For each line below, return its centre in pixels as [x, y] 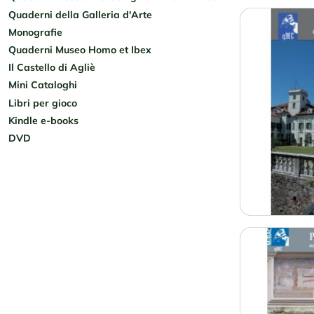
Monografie [35, 32]
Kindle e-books [43, 120]
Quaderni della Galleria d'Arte [80, 14]
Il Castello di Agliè [52, 68]
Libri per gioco [43, 103]
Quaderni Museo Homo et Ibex [80, 49]
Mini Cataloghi [43, 85]
